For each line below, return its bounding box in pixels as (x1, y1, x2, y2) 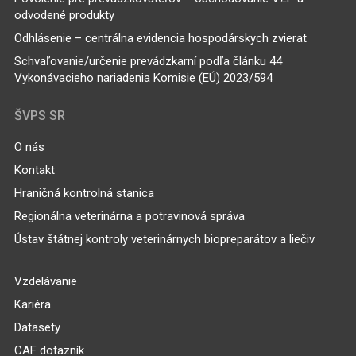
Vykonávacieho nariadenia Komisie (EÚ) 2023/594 (14, 70, 273, 85)
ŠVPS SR (14, 108, 65, 124)
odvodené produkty (14, 7, 114, 22)
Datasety (14, 319, 60, 335)
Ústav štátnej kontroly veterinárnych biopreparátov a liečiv (14, 231, 315, 246)
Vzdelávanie (14, 273, 77, 288)
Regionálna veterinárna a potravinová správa (14, 208, 245, 223)
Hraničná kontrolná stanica (14, 185, 154, 200)
